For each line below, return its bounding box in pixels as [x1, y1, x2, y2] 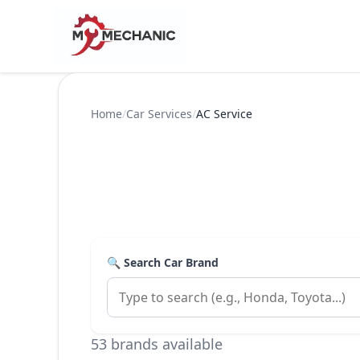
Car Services [126, 106, 192, 121]
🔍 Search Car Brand [107, 255, 219, 270]
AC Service [196, 106, 252, 121]
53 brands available [91, 334, 223, 354]
